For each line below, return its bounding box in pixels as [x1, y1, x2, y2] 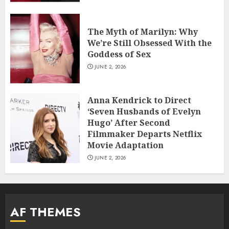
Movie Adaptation [87, 140, 164, 151]
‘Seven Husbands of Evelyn [87, 106, 201, 118]
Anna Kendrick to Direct [87, 95, 191, 106]
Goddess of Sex [87, 49, 151, 60]
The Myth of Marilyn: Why [87, 26, 198, 38]
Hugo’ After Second [87, 117, 170, 129]
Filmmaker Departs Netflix [87, 128, 202, 140]
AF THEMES [10, 203, 81, 221]
